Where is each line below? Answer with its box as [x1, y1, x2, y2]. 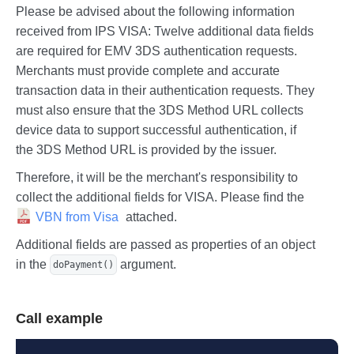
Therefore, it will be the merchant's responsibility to [16, 170, 298, 184]
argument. [117, 257, 176, 271]
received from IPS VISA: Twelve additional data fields [16, 24, 314, 38]
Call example [16, 310, 103, 326]
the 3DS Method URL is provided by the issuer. [16, 142, 277, 156]
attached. [122, 209, 177, 224]
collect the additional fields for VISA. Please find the [16, 190, 304, 204]
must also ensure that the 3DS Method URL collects [16, 103, 303, 117]
